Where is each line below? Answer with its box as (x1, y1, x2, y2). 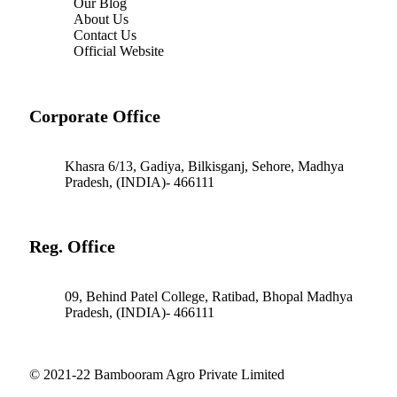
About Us (74, 12, 128, 27)
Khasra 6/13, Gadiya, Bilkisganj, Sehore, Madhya (65, 158, 344, 174)
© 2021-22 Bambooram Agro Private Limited (29, 367, 284, 383)
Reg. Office (29, 237, 115, 257)
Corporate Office (29, 105, 160, 126)
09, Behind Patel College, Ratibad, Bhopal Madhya (65, 289, 353, 305)
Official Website (74, 43, 164, 59)
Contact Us (74, 27, 136, 43)
